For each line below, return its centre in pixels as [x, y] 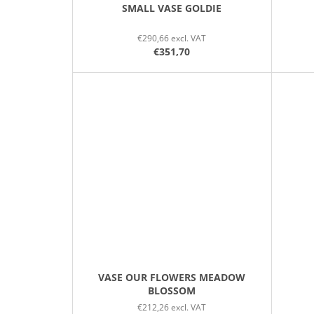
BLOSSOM [172, 291]
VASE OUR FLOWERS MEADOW [172, 278]
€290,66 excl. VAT [172, 38]
